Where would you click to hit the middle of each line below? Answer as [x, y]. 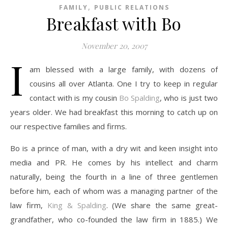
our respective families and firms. [68, 126]
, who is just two [189, 98]
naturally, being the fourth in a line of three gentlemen [114, 177]
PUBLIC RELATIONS [132, 7]
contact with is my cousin [74, 98]
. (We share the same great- [162, 205]
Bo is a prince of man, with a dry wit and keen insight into [114, 148]
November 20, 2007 [114, 46]
